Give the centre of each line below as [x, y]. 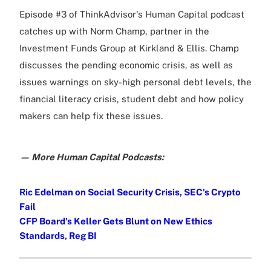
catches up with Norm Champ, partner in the [114, 31]
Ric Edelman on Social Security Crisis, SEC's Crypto [130, 192]
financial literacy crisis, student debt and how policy [132, 99]
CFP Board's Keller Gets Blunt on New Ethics [116, 221]
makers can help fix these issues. [91, 116]
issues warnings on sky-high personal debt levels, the [135, 82]
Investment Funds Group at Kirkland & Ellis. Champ [129, 48]
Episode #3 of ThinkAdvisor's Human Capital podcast [132, 14]
